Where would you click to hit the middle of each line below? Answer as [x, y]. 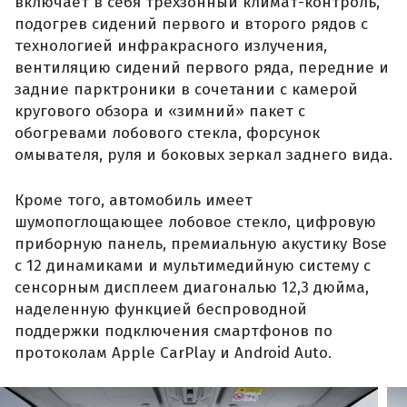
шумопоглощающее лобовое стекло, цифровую [195, 222]
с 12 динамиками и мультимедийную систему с [193, 265]
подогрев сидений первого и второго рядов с [191, 25]
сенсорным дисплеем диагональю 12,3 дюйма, [192, 287]
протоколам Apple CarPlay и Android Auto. [173, 352]
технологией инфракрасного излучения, [171, 46]
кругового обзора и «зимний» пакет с [160, 112]
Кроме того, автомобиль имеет [134, 200]
